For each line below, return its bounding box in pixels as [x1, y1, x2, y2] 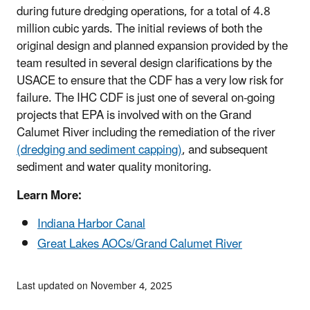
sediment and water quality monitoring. [17, 154, 212, 180]
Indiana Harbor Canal [37, 211, 145, 237]
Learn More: [17, 183, 82, 208]
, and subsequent [182, 137, 268, 163]
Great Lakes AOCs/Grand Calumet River [37, 231, 242, 257]
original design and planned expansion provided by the [17, 33, 288, 59]
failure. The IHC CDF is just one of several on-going [17, 85, 275, 111]
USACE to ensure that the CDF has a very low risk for [17, 68, 284, 93]
